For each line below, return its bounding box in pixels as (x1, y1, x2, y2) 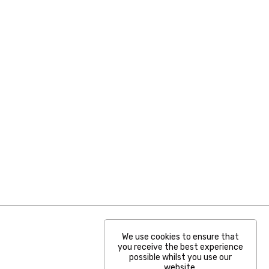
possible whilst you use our (128, 252, 232, 262)
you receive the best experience (117, 242, 243, 252)
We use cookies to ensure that (121, 232, 239, 242)
